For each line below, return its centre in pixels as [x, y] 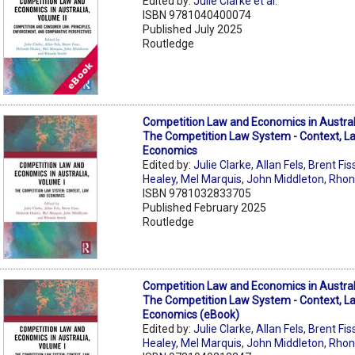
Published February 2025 [205, 207]
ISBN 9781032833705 [197, 193]
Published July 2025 [193, 29]
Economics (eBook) [191, 314]
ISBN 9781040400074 [197, 15]
